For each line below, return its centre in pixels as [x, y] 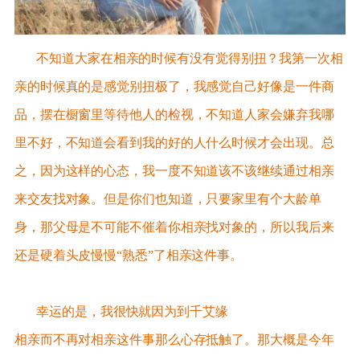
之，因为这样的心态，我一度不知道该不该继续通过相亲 [174, 170]
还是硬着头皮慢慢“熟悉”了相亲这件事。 [129, 255]
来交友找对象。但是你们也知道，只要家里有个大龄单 [168, 198]
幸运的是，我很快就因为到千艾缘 [121, 311]
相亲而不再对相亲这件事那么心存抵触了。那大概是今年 [174, 339]
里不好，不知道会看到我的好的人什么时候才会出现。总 [174, 142]
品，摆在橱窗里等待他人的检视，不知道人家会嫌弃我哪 [174, 114]
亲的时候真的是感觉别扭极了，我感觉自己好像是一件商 [174, 86]
